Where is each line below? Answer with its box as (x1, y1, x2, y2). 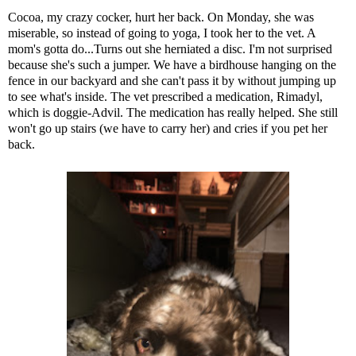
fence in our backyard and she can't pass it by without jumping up (8, 74, 336, 88)
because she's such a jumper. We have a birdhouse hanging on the (8, 58, 336, 72)
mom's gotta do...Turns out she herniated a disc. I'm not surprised (8, 42, 332, 56)
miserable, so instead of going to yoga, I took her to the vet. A (8, 26, 315, 41)
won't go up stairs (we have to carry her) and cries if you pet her (8, 122, 327, 136)
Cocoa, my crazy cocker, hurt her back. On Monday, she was (8, 10, 314, 25)
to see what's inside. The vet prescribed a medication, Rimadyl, (8, 90, 323, 104)
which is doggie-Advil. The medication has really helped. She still (8, 106, 338, 120)
